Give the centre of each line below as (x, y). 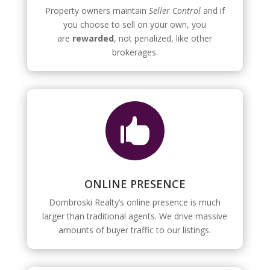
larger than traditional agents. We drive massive (135, 216)
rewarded (93, 39)
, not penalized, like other (163, 39)
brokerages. (135, 52)
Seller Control (174, 11)
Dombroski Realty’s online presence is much (135, 202)
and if (212, 11)
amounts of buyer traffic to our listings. (135, 230)
